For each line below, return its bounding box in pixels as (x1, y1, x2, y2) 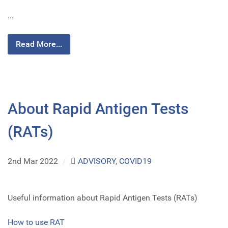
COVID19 (119, 156, 152, 166)
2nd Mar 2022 (8, 156, 60, 166)
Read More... (16, 39, 62, 49)
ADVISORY (77, 156, 116, 166)
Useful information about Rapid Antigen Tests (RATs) (8, 193, 197, 203)
